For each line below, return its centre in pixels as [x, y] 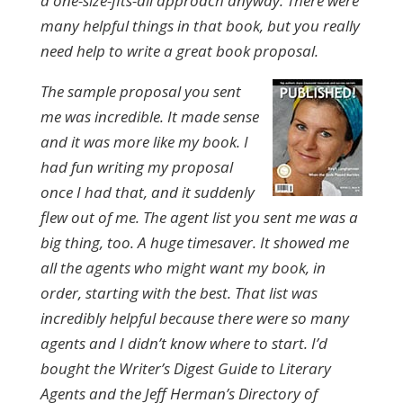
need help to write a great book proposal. [179, 51]
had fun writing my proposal [136, 167]
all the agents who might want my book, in [183, 268]
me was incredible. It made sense [149, 116]
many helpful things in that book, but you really [200, 26]
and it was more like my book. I [144, 142]
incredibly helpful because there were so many [194, 318]
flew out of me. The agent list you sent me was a [199, 217]
